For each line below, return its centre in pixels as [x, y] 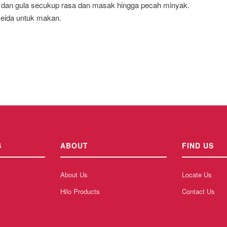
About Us [74, 175]
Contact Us [198, 192]
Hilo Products [80, 192]
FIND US [198, 146]
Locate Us [197, 175]
